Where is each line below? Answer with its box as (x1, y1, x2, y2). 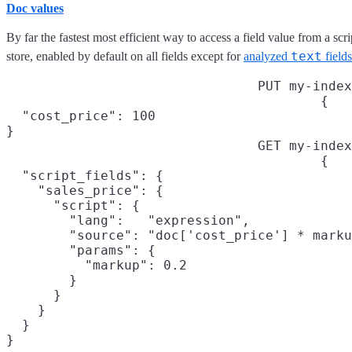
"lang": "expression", (6, 212, 250, 228)
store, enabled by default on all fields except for (6, 49, 244, 63)
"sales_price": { (6, 182, 163, 198)
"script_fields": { (6, 167, 163, 183)
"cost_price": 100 (6, 108, 156, 123)
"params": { (6, 242, 156, 258)
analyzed (244, 49, 291, 63)
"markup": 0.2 (6, 257, 187, 273)
